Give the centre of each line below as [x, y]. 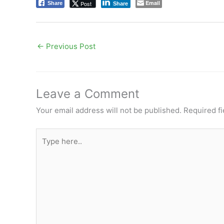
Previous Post [70, 46]
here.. [46, 148]
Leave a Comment [88, 94]
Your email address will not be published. [109, 110]
